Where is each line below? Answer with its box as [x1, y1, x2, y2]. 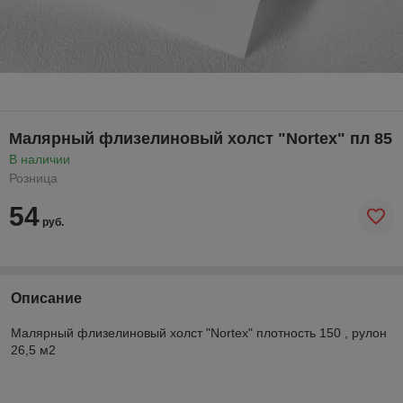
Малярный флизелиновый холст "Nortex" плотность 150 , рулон [11, 325, 387, 340]
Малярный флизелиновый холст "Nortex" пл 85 [9, 129, 392, 148]
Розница [9, 170, 58, 185]
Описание [11, 290, 82, 306]
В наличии [9, 151, 70, 166]
